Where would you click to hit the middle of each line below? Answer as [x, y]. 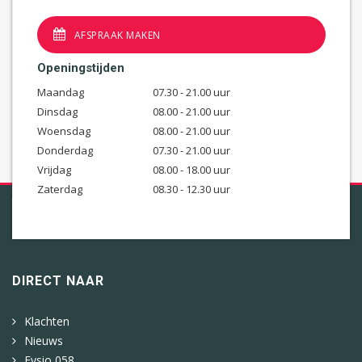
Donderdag [65, 150]
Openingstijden [81, 67]
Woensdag [64, 130]
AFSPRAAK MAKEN [117, 35]
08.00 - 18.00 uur [191, 169]
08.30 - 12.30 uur [191, 189]
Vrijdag [54, 169]
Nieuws [44, 340]
